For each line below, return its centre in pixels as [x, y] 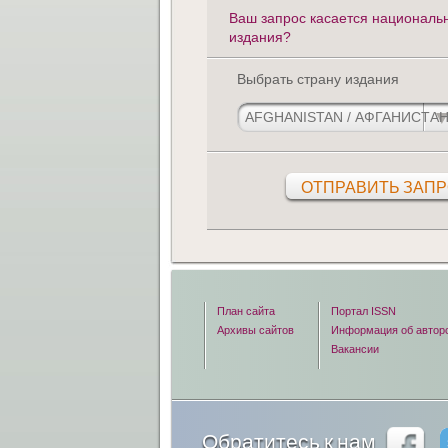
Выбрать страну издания [318, 79]
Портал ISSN [363, 311]
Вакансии [355, 349]
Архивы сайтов [255, 330]
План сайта [246, 311]
